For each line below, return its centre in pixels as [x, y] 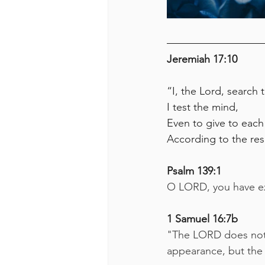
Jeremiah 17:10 [202, 59]
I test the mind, [203, 107]
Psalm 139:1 [194, 171]
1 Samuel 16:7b [202, 219]
